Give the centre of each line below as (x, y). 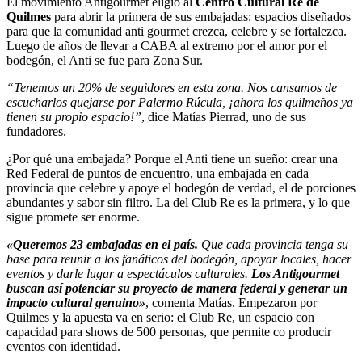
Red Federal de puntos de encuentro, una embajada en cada (158, 174)
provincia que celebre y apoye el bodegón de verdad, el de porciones (181, 188)
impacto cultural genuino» (76, 303)
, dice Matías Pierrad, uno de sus (224, 117)
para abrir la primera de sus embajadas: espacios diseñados (201, 17)
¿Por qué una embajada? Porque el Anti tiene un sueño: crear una (172, 159)
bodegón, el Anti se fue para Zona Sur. (105, 61)
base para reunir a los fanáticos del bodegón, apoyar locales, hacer (179, 259)
